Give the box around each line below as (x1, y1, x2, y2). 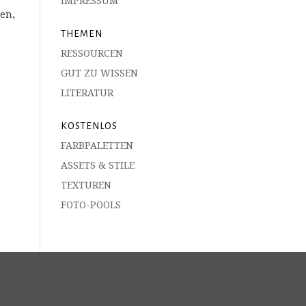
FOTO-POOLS (61, 198, 122, 211)
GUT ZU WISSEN (61, 66, 139, 79)
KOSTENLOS (61, 121, 118, 131)
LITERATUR (61, 86, 114, 99)
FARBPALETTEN (61, 139, 134, 152)
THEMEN (61, 29, 103, 39)
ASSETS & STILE (61, 158, 135, 171)
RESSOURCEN (61, 46, 124, 59)
